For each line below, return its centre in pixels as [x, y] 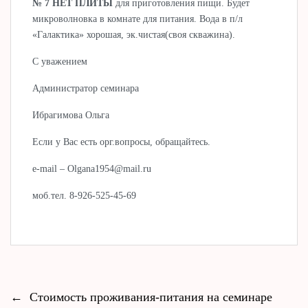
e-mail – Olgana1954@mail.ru [92, 168]
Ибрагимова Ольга [71, 115]
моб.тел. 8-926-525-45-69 [85, 195]
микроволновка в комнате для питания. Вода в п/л [138, 19]
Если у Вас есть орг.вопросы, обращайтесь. [122, 142]
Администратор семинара [86, 88]
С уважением [60, 61]
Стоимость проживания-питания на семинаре [151, 297]
